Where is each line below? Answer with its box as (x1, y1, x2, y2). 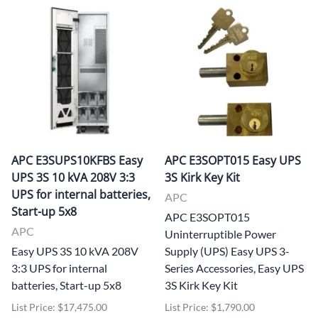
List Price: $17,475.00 (11, 300, 107, 313)
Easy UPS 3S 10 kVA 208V (11, 243, 138, 258)
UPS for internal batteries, (11, 186, 150, 202)
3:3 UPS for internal (11, 261, 107, 275)
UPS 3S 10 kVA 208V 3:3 (11, 169, 135, 185)
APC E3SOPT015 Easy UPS (165, 152, 301, 168)
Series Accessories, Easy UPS (165, 261, 304, 275)
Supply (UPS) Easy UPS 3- (165, 243, 290, 258)
